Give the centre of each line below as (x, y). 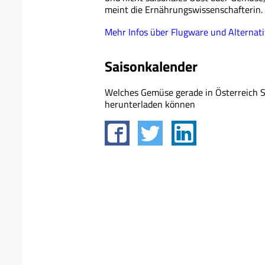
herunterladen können (150, 104)
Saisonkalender (151, 66)
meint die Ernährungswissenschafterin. (184, 9)
